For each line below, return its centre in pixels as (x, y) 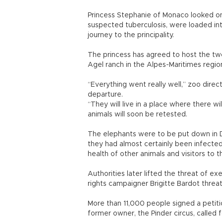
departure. (105, 95)
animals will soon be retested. (138, 114)
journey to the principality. (131, 35)
